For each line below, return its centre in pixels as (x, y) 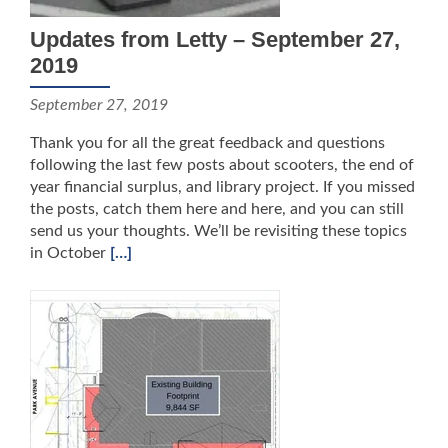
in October (70, 253)
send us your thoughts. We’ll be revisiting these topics (218, 231)
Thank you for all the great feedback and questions (207, 143)
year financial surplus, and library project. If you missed (222, 187)
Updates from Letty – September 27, (215, 39)
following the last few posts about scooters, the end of (222, 165)
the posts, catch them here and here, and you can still (217, 209)
